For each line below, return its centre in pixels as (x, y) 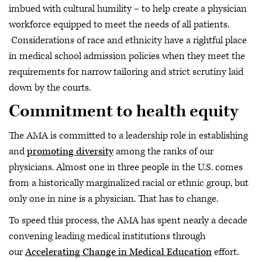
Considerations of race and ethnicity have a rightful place (128, 40)
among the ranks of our (163, 151)
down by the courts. (50, 87)
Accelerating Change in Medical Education (118, 252)
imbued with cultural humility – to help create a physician (128, 8)
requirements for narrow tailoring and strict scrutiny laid (126, 72)
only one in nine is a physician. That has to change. (113, 199)
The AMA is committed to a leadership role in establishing (128, 135)
